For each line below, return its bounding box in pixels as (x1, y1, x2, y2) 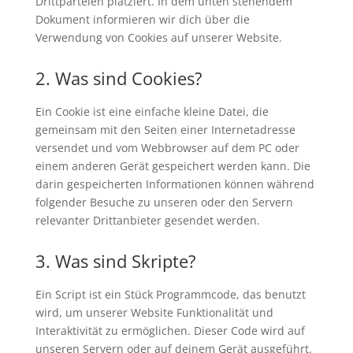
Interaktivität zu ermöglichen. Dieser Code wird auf (35, 322, 305, 338)
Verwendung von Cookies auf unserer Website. (35, 29, 282, 45)
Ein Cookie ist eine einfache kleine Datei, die (35, 103, 269, 119)
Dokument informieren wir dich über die (35, 11, 250, 27)
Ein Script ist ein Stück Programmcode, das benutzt (35, 286, 306, 302)
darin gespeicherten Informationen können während (35, 176, 314, 191)
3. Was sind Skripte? (35, 248, 196, 273)
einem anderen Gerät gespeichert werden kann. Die (35, 158, 310, 173)
